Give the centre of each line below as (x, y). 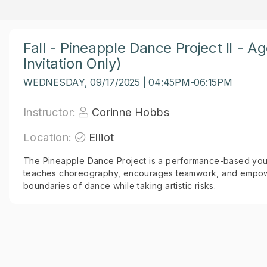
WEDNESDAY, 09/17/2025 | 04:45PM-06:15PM (128, 82)
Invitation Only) (72, 63)
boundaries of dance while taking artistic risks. (120, 186)
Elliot (102, 137)
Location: (48, 137)
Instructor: (50, 112)
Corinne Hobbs (131, 112)
